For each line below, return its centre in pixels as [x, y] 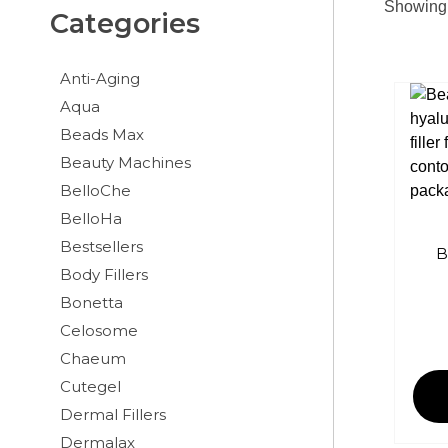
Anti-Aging [100, 78]
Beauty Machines [125, 162]
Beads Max [102, 134]
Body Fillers [104, 274]
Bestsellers [101, 246]
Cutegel [90, 386]
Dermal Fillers [113, 414]
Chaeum [93, 358]
